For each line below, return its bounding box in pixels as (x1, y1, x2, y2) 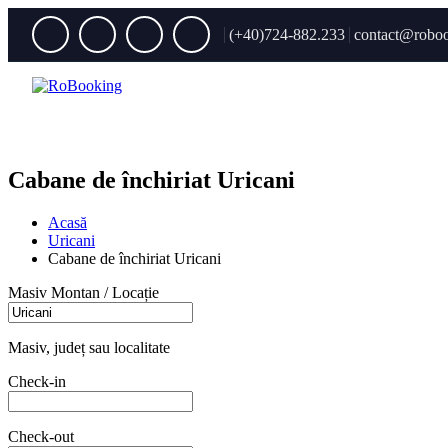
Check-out (8, 427, 74, 445)
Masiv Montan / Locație (8, 283, 159, 301)
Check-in (8, 372, 66, 390)
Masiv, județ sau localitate (8, 338, 170, 356)
